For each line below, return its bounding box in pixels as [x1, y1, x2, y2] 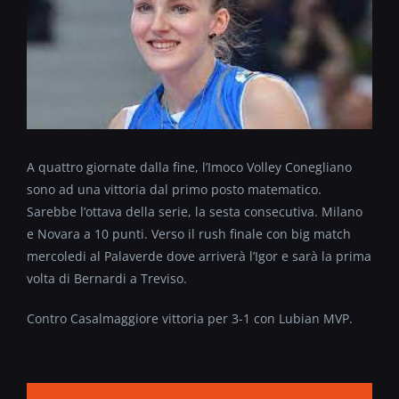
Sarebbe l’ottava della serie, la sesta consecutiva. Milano [27, 203, 362, 221]
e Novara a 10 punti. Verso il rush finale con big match [27, 225, 351, 243]
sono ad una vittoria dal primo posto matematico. [27, 181, 322, 199]
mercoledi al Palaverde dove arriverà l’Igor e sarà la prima [27, 248, 371, 265]
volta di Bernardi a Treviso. [27, 270, 187, 288]
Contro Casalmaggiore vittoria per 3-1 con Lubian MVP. [27, 310, 353, 328]
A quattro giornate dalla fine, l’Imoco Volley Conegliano [27, 159, 352, 176]
